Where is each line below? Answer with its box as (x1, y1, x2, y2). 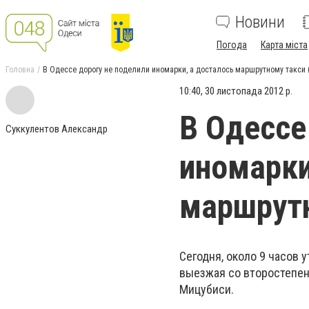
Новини (235, 12, 285, 32)
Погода (217, 39, 247, 50)
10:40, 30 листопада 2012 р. (179, 85, 292, 97)
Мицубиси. (179, 282, 234, 297)
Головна (6, 65, 34, 74)
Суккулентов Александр (6, 123, 108, 135)
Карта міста (261, 39, 308, 50)
